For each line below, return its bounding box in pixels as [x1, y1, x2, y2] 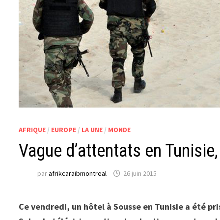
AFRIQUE [19, 125, 46, 134]
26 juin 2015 [123, 169, 157, 178]
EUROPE [51, 125, 77, 134]
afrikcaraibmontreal [49, 169, 107, 178]
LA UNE [82, 125, 103, 134]
